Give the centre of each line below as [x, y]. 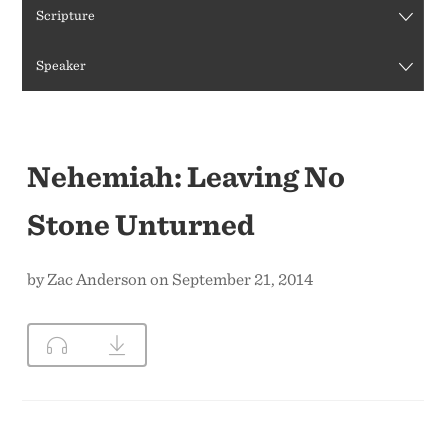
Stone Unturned [141, 223]
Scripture [66, 14]
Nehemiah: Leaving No [186, 175]
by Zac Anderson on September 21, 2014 [170, 278]
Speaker [61, 65]
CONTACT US [201, 29]
